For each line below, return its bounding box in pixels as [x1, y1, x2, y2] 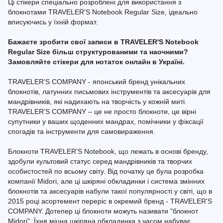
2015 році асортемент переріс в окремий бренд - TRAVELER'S [8, 197, 212, 205]
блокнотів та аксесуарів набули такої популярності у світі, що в [8, 187, 212, 195]
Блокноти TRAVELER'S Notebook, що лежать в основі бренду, [8, 147, 208, 155]
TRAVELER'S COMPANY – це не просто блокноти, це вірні [8, 108, 196, 115]
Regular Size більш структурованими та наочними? [8, 48, 188, 56]
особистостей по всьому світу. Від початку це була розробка [8, 167, 204, 175]
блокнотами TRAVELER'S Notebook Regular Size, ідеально [8, 8, 198, 16]
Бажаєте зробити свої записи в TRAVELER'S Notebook [8, 38, 199, 46]
